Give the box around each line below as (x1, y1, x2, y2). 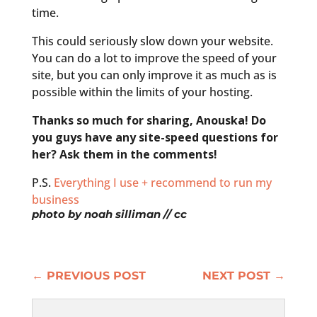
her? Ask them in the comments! (31, 146, 217, 162)
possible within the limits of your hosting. (31, 83, 253, 100)
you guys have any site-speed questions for (31, 129, 278, 145)
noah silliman (83, 207, 161, 221)
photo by (31, 207, 84, 221)
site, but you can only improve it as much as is (31, 67, 277, 83)
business (31, 191, 79, 207)
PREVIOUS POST (46, 268, 146, 282)
